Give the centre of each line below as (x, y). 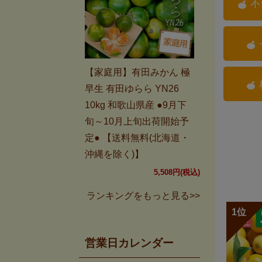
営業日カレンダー (129, 243)
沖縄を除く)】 (114, 154)
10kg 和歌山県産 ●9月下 (136, 105)
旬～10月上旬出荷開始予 (137, 122)
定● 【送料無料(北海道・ (137, 138)
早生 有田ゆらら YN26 (132, 89)
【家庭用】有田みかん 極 (137, 73)
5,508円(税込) (177, 173)
